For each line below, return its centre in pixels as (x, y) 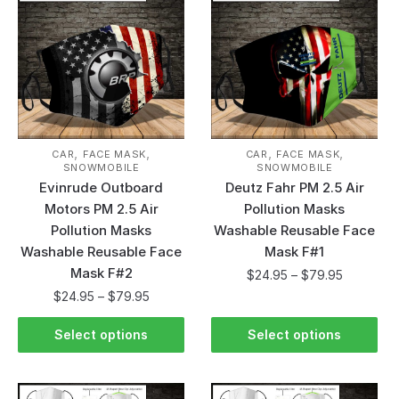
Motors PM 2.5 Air (101, 208)
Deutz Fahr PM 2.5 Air (294, 187)
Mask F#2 (101, 273)
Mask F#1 (295, 251)
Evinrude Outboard (102, 187)
